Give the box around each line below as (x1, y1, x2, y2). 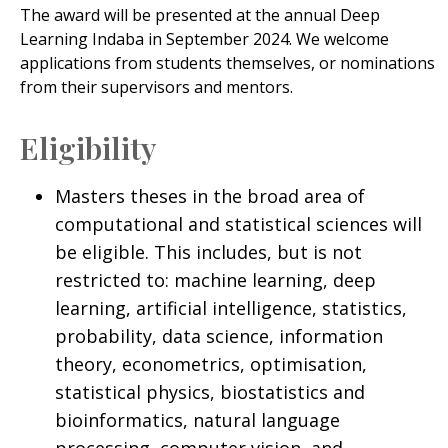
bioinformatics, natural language (54, 407, 340, 432)
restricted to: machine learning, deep (54, 267, 376, 292)
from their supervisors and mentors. (19, 75, 293, 98)
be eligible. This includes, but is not (54, 239, 362, 264)
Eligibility (19, 127, 156, 168)
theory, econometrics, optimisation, (54, 351, 367, 376)
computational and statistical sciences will (54, 211, 422, 236)
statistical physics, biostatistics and (54, 379, 365, 404)
